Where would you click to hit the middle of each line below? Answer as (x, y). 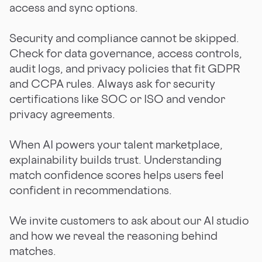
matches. (33, 251)
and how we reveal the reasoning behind (113, 235)
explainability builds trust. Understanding (116, 159)
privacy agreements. (62, 114)
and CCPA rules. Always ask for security (112, 83)
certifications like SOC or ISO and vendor (117, 99)
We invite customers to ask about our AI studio (129, 220)
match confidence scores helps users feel (117, 175)
